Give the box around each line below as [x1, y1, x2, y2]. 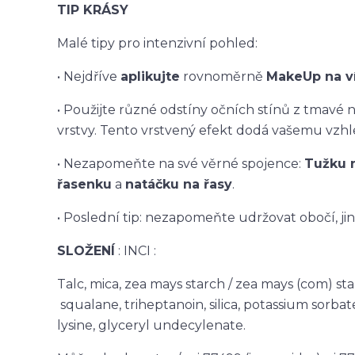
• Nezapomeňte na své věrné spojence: [57, 156, 304, 171]
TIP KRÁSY [57, 2, 128, 17]
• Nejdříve [57, 69, 120, 84]
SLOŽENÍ [57, 243, 115, 258]
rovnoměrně [180, 69, 266, 84]
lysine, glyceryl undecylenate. [57, 318, 246, 333]
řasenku [57, 177, 112, 192]
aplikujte [120, 69, 180, 84]
